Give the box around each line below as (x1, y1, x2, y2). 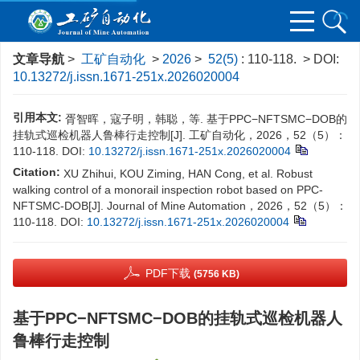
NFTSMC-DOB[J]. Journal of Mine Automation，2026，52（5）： (13, 199, 347, 212)
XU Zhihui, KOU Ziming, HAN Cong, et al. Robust (63, 167, 313, 180)
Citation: (13, 166, 60, 178)
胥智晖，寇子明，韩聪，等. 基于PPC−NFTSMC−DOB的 (65, 112, 347, 125)
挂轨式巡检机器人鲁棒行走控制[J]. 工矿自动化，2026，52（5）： (13, 129, 346, 141)
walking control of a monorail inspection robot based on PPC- (13, 183, 323, 196)
